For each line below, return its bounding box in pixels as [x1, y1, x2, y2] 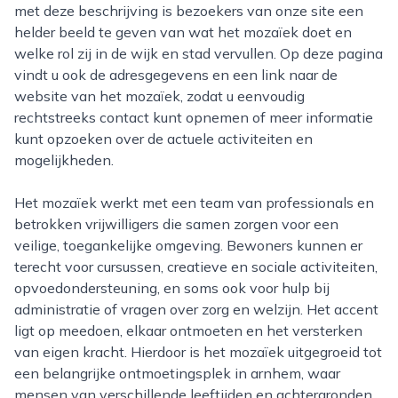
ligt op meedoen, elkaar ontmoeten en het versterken [14, 322, 362, 339]
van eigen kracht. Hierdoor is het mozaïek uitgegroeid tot [14, 343, 382, 361]
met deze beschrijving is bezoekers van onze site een [14, 2, 363, 20]
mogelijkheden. [14, 151, 114, 169]
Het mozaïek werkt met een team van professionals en [14, 194, 25, 211]
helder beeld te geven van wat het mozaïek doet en [14, 23, 352, 41]
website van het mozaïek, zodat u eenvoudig [14, 87, 305, 105]
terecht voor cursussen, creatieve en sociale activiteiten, [14, 258, 378, 275]
